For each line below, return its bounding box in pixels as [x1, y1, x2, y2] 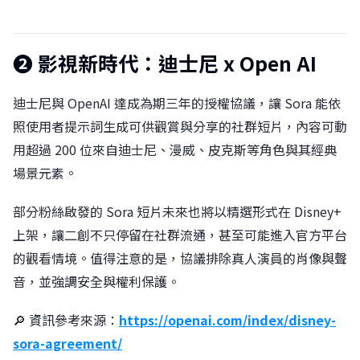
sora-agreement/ [13, 333, 122, 354]
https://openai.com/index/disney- [119, 310, 336, 330]
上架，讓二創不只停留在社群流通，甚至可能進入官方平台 [13, 224, 347, 244]
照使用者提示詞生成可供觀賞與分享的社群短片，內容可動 [13, 116, 347, 136]
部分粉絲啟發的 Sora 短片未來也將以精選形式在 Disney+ [13, 201, 342, 221]
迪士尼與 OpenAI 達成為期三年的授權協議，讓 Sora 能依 [13, 92, 341, 112]
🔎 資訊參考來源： [13, 310, 119, 330]
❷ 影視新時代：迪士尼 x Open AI [13, 47, 317, 77]
